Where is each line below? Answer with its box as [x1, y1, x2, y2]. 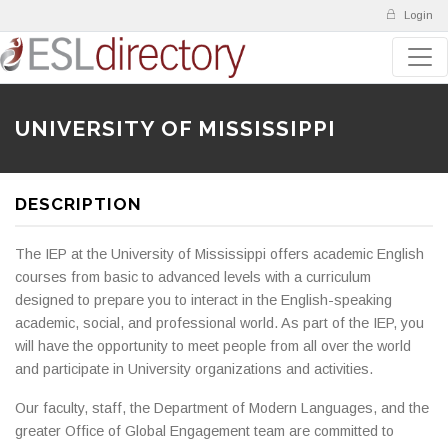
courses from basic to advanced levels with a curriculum [15, 268, 371, 285]
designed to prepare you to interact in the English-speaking [15, 291, 392, 308]
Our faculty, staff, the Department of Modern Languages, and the [15, 399, 429, 416]
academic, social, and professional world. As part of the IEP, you [15, 314, 424, 331]
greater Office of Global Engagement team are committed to [15, 422, 394, 439]
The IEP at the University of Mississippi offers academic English [15, 245, 424, 262]
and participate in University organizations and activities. [15, 360, 373, 377]
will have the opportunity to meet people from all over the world [15, 337, 411, 354]
